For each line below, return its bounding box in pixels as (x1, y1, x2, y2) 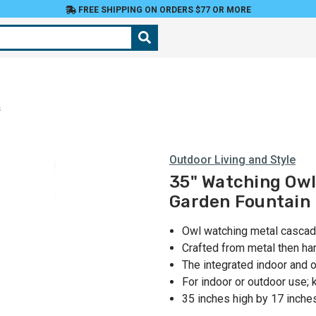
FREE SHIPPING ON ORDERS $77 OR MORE (75, 5, 251, 15)
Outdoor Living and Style (169, 153, 296, 166)
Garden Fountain (169, 192, 310, 212)
